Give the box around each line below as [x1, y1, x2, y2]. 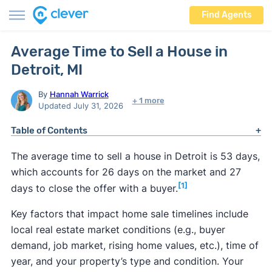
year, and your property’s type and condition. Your [10, 255, 243, 268]
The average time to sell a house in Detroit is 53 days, [10, 150, 260, 162]
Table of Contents [10, 125, 87, 136]
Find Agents [202, 10, 251, 20]
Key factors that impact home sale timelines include [10, 208, 248, 220]
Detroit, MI [10, 61, 83, 78]
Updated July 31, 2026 [38, 101, 123, 110]
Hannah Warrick [49, 89, 109, 99]
